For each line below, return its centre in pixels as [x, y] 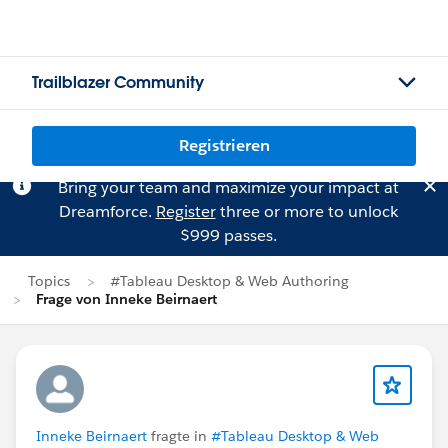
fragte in [179, 436]
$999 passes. [228, 235]
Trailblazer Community [118, 82]
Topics [49, 281]
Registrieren [224, 145]
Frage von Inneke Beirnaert [126, 299]
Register [185, 211]
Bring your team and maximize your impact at [228, 187]
